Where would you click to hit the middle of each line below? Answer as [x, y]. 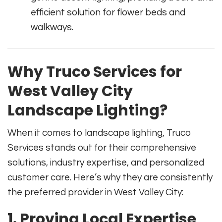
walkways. [52, 28]
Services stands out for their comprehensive [102, 148]
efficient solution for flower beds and [108, 13]
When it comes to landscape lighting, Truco [99, 133]
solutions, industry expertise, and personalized [106, 163]
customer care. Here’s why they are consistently [110, 178]
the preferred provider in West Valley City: [95, 193]
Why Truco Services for [95, 72]
